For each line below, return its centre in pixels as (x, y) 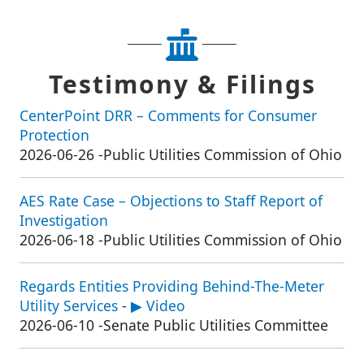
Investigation (64, 221)
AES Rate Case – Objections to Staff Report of (171, 201)
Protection (54, 135)
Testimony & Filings (182, 84)
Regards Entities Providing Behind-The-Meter (172, 286)
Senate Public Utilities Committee (216, 325)
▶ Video (158, 306)
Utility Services (69, 306)
